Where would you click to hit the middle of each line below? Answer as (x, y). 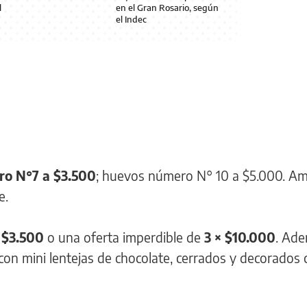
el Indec (132, 19)
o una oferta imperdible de (124, 237)
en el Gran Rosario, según (168, 7)
